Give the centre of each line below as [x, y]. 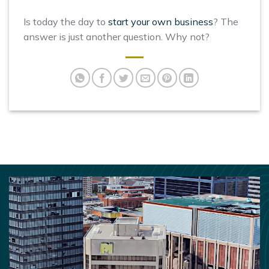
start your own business [161, 21]
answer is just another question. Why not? [116, 36]
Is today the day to [66, 21]
